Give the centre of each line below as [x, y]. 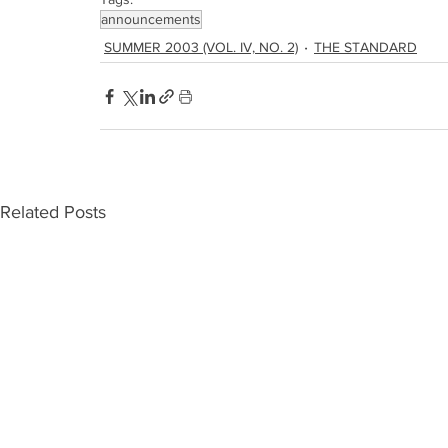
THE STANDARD [365, 46]
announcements [151, 19]
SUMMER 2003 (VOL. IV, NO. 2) [201, 46]
